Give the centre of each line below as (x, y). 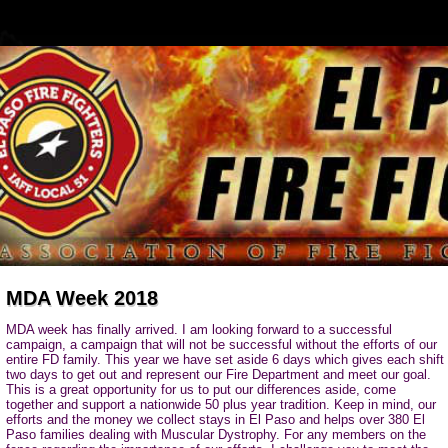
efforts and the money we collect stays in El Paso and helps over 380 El (215, 419)
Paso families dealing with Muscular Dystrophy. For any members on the (216, 434)
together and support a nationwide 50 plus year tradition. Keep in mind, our (221, 404)
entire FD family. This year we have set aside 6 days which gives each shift (225, 359)
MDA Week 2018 (82, 298)
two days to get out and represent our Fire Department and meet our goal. (218, 374)
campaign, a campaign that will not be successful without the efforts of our (221, 344)
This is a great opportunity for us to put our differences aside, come (201, 389)
